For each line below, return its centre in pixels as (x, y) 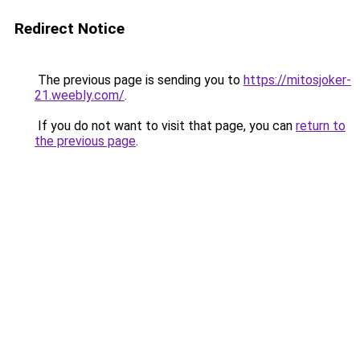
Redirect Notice (70, 29)
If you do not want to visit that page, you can (165, 126)
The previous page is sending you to (139, 80)
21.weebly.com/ (80, 95)
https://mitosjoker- (297, 80)
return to (321, 126)
